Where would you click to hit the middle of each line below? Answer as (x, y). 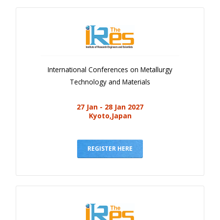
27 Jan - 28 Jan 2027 (110, 107)
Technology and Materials (110, 82)
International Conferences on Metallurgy (110, 69)
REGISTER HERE (110, 148)
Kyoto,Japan (110, 115)
